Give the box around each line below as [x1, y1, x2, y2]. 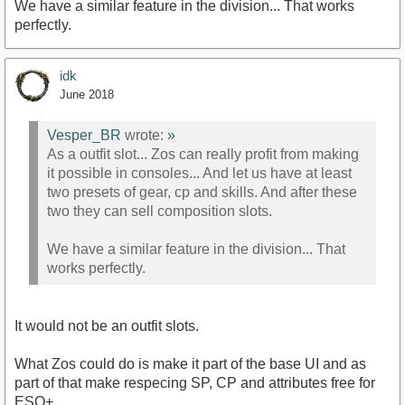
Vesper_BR [47, 127, 121, 143]
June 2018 [60, 88, 114, 102]
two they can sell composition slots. [47, 202, 272, 219]
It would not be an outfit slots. [14, 318, 199, 334]
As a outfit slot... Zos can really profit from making [47, 146, 359, 162]
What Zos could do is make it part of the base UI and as [14, 356, 366, 372]
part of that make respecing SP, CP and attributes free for [14, 375, 375, 391]
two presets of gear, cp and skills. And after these [47, 184, 357, 200]
